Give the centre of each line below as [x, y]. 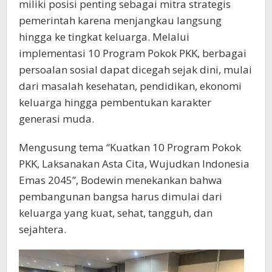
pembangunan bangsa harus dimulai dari [121, 197]
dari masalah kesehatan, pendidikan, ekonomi [130, 86]
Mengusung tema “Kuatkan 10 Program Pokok [130, 148]
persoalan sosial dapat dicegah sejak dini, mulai [135, 70]
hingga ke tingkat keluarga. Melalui [104, 37]
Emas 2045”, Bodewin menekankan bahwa [121, 180]
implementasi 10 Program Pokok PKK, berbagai [133, 53]
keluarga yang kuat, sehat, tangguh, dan [116, 213]
